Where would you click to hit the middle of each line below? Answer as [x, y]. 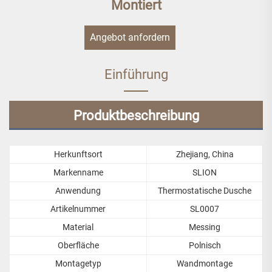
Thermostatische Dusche [205, 190]
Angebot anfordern [130, 37]
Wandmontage [205, 263]
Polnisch [205, 245]
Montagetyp [78, 263]
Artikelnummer [78, 209]
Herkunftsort [78, 154]
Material [78, 227]
